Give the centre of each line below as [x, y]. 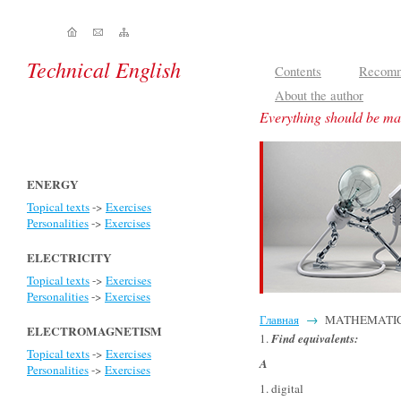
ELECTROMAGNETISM [94, 331]
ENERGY [53, 184]
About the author [319, 95]
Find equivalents [313, 338]
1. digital [282, 388]
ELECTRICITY [69, 258]
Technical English [104, 69]
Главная [279, 320]
